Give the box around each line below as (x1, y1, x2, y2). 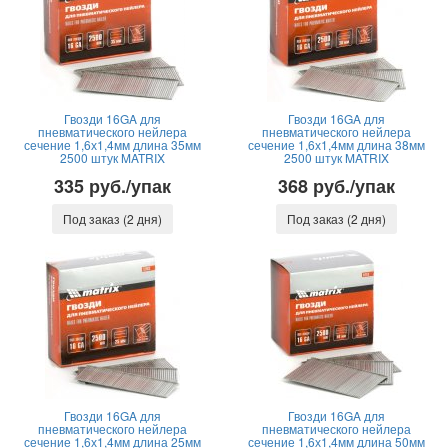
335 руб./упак (53, 173, 171, 199)
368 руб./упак (277, 173, 395, 199)
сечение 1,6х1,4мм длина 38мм (247, 136, 425, 153)
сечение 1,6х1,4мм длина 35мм (23, 136, 201, 153)
